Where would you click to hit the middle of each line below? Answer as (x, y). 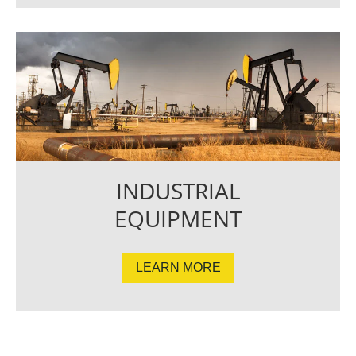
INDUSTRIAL (178, 191)
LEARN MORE (178, 268)
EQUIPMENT (178, 219)
